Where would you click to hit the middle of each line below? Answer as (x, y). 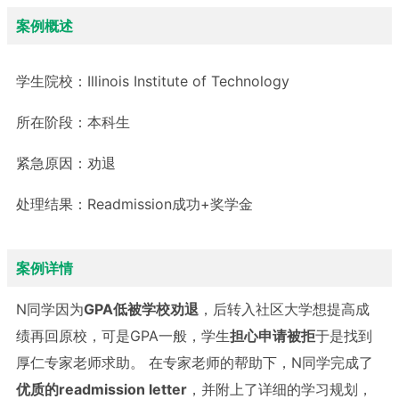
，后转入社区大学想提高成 (284, 309)
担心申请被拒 (273, 336)
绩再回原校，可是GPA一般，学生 (123, 336)
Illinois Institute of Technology (188, 81)
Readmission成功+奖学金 (170, 204)
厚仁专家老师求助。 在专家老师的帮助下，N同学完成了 (195, 363)
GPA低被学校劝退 (141, 309)
